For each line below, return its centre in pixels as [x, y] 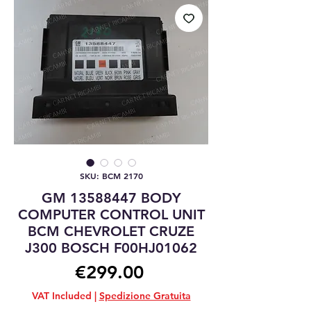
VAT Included [61, 296]
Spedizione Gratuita [145, 296]
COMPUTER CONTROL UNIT [111, 215]
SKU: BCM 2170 [111, 176]
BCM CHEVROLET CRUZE [111, 231]
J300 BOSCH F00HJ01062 [111, 248]
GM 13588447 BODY [111, 198]
